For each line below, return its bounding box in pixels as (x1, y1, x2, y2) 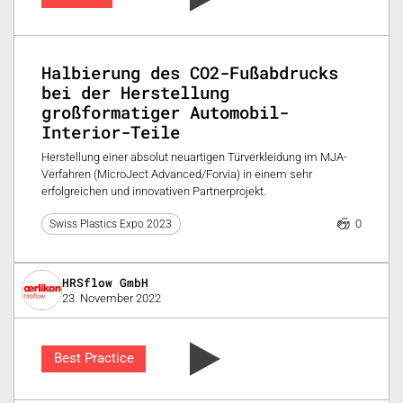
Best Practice (53, 350, 134, 366)
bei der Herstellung (41, 80, 229, 103)
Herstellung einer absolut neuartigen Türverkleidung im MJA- (41, 150, 347, 165)
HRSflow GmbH (61, 274, 148, 291)
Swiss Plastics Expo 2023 (49, 217, 173, 230)
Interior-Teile (41, 120, 180, 143)
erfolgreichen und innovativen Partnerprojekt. (41, 184, 266, 199)
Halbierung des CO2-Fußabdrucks (41, 60, 338, 84)
